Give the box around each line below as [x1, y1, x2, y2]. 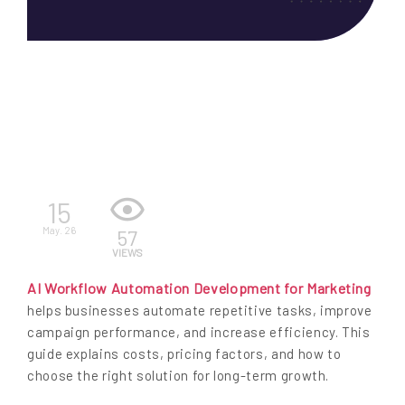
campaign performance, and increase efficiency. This [27, 324, 371, 341]
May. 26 [42, 223, 76, 236]
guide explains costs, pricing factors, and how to [27, 345, 342, 363]
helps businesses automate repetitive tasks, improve [27, 302, 372, 319]
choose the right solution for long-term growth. [27, 367, 330, 384]
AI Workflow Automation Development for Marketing [27, 279, 372, 297]
